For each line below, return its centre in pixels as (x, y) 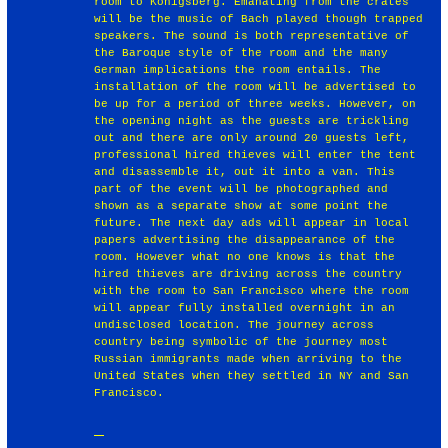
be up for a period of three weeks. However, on (255, 103)
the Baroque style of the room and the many (241, 52)
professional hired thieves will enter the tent (255, 154)
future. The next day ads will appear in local (252, 222)
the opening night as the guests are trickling (252, 120)
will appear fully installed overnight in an (245, 307)
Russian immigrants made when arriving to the (248, 358)
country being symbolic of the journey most (241, 341)
